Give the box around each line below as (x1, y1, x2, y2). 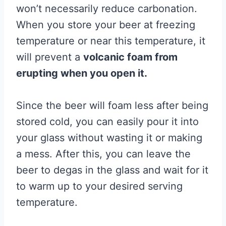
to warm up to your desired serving (16, 180, 183, 193)
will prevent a (16, 51, 83, 64)
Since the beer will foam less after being (16, 99, 208, 112)
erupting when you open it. (16, 67, 150, 80)
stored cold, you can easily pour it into (16, 116, 199, 128)
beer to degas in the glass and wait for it (16, 164, 208, 177)
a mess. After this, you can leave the (16, 148, 191, 160)
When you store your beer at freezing (16, 19, 195, 31)
